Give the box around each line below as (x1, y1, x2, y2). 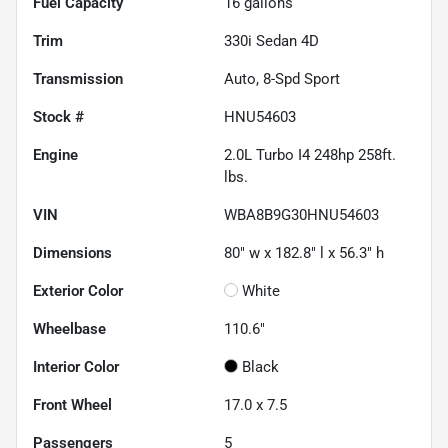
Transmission (33, 69, 123, 88)
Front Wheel (33, 395, 112, 414)
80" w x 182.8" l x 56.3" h (224, 243, 384, 262)
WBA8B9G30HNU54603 (224, 205, 379, 224)
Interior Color (33, 357, 119, 376)
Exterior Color (33, 281, 123, 300)
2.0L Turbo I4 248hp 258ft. (224, 145, 396, 164)
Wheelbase (33, 319, 106, 338)
